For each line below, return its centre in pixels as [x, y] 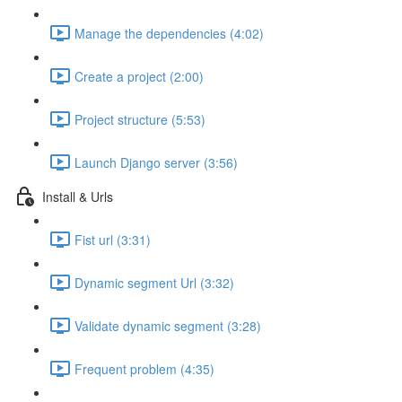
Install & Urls [78, 196]
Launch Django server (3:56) [156, 162]
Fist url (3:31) [113, 239]
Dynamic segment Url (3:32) [154, 282]
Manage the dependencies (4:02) [169, 33]
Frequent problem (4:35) [144, 368]
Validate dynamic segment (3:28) [168, 325]
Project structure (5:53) [140, 119]
